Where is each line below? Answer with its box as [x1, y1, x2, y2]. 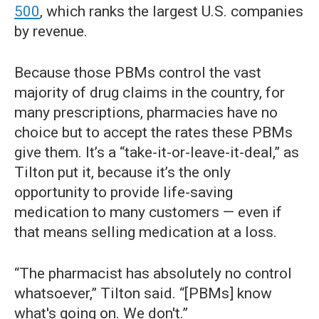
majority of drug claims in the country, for [14, 84, 285, 102]
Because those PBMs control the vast [14, 64, 261, 82]
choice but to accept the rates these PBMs [14, 124, 293, 142]
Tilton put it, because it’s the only [14, 164, 231, 182]
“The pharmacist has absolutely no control [14, 265, 292, 283]
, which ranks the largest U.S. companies [40, 3, 303, 21]
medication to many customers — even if [14, 204, 282, 221]
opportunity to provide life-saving [14, 184, 233, 202]
